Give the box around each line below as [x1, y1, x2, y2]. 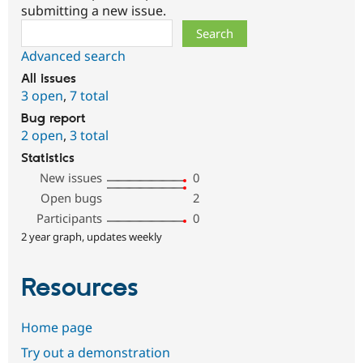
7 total [70, 87, 109, 105]
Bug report [21, 111, 86, 127]
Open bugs [41, 190, 103, 207]
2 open [21, 126, 63, 145]
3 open [21, 87, 63, 105]
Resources [21, 272, 139, 305]
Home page [21, 318, 92, 336]
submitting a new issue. [21, 2, 166, 20]
